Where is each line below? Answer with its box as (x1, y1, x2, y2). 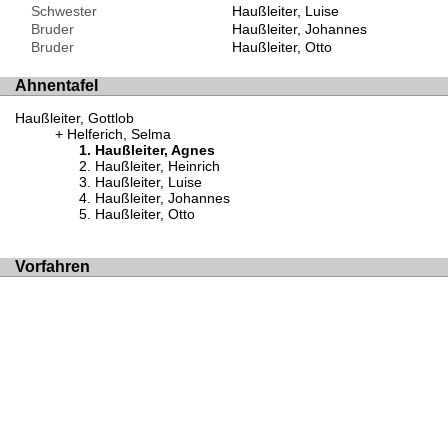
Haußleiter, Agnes (95, 142, 215, 159)
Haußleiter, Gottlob (15, 110, 134, 127)
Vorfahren (15, 258, 90, 275)
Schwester (15, 2, 97, 19)
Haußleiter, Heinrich (95, 158, 220, 175)
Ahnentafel (15, 76, 98, 94)
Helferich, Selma (67, 126, 171, 143)
